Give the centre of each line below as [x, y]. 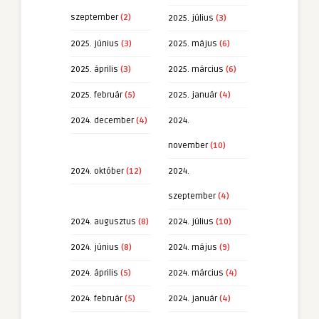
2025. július [191, 18]
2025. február [96, 95]
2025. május [193, 43]
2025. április [94, 69]
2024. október [97, 171]
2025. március [196, 69]
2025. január [193, 95]
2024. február [96, 298]
